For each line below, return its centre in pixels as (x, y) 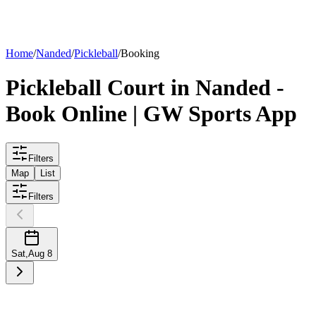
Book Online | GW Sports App (151, 114)
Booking (140, 53)
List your (44, 17)
